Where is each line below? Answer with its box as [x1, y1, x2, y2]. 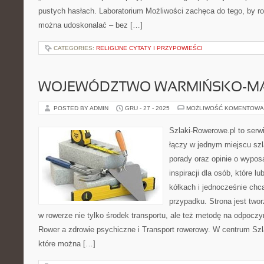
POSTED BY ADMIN [54, 105, 110, 111]
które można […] [38, 239, 95, 248]
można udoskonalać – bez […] [38, 21, 143, 29]
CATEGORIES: [54, 45, 96, 51]
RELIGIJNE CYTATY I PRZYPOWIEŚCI [96, 45, 203, 51]
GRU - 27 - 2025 [125, 105, 170, 111]
